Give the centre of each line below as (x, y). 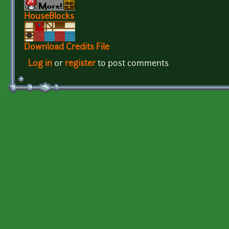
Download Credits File (67, 48)
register (80, 64)
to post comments (132, 64)
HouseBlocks (49, 17)
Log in (40, 64)
